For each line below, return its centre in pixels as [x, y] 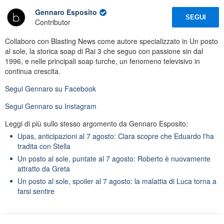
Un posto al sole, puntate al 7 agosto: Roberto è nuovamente [114, 158]
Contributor [53, 22]
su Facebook [74, 88]
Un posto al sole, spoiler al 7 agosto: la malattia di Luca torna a [117, 181]
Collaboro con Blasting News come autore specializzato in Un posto [111, 41]
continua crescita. [33, 71]
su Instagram [75, 106]
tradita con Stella [44, 146]
